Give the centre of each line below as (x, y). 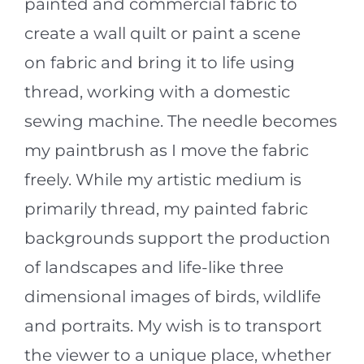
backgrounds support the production (177, 238)
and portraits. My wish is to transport (173, 325)
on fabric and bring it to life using (159, 62)
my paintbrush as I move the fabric (166, 150)
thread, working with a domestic (157, 91)
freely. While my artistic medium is (162, 179)
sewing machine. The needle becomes (180, 121)
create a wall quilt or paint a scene (162, 33)
